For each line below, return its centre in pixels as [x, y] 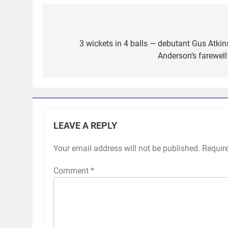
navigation [81, 46]
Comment [72, 170]
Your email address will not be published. [127, 148]
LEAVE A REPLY [85, 125]
